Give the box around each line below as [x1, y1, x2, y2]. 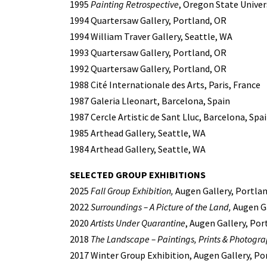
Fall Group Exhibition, [89, 184, 173, 197]
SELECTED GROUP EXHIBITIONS [70, 168, 206, 181]
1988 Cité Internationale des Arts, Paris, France [70, 78, 260, 91]
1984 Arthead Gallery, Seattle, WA [70, 142, 206, 155]
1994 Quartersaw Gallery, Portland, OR [70, 14, 226, 26]
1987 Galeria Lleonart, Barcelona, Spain [70, 94, 230, 107]
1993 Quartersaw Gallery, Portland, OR [70, 46, 226, 58]
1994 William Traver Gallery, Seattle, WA [70, 30, 232, 42]
